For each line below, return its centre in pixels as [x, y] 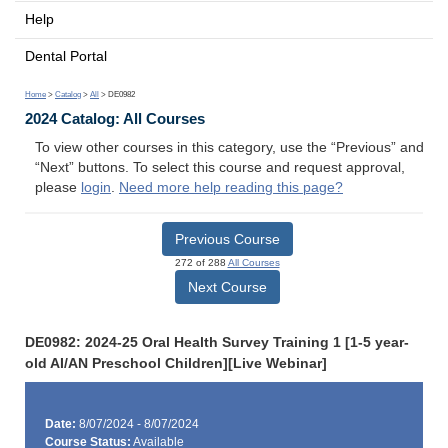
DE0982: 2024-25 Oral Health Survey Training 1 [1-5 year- [217, 342]
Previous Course [227, 238]
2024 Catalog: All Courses [115, 119]
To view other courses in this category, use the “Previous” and [229, 148]
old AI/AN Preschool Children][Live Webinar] [176, 363]
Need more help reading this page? [231, 188]
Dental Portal [66, 56]
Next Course [227, 286]
